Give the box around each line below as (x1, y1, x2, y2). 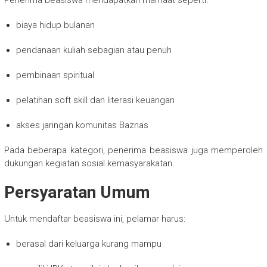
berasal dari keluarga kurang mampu (15, 238, 162, 249)
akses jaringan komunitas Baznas (15, 119, 148, 131)
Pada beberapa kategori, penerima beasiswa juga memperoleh (4, 144, 263, 156)
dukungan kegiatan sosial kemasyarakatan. (4, 157, 175, 169)
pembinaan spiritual (15, 69, 94, 80)
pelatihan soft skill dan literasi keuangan (15, 94, 175, 105)
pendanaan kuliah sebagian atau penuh (15, 44, 172, 55)
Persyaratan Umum (4, 182, 150, 202)
